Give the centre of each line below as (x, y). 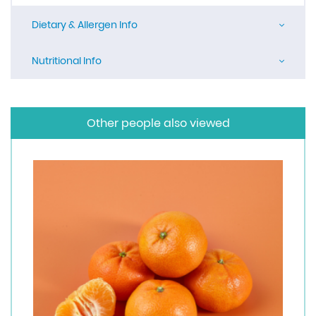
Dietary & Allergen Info (85, 25)
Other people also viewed (158, 123)
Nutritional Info (67, 61)
